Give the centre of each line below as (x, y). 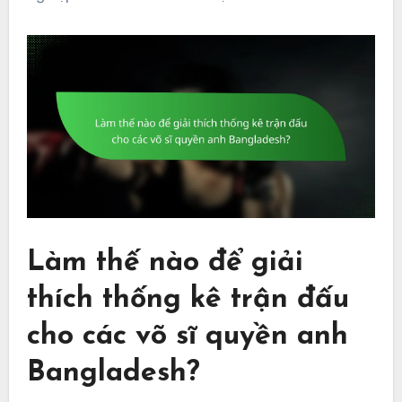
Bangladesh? (113, 374)
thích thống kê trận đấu (188, 300)
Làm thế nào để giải (165, 263)
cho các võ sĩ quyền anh (187, 337)
